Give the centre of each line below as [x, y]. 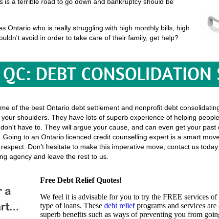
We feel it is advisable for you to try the [101, 197]
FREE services [186, 197]
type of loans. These [72, 206]
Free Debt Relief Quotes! [81, 180]
